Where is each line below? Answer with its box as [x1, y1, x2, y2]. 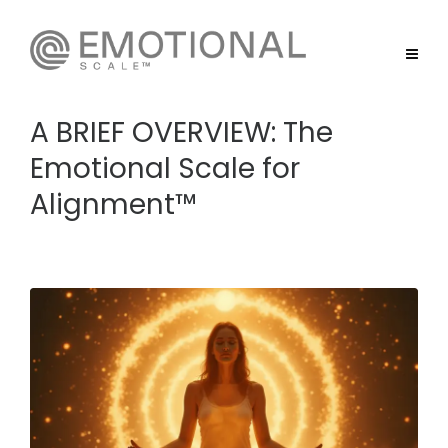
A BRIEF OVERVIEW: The [30, 113, 333, 152]
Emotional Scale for [30, 149, 300, 188]
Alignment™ [30, 185, 197, 224]
